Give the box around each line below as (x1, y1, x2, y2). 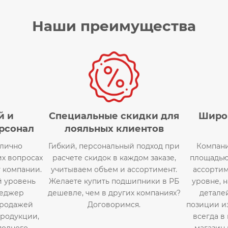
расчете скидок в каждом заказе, (52, 153, 176, 162)
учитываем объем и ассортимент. (51, 164, 177, 174)
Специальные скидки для (49, 110, 179, 122)
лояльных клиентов (64, 123, 164, 134)
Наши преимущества (32, 17, 196, 35)
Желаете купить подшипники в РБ (49, 176, 179, 186)
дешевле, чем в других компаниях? (47, 188, 181, 197)
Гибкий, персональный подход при (48, 141, 180, 151)
